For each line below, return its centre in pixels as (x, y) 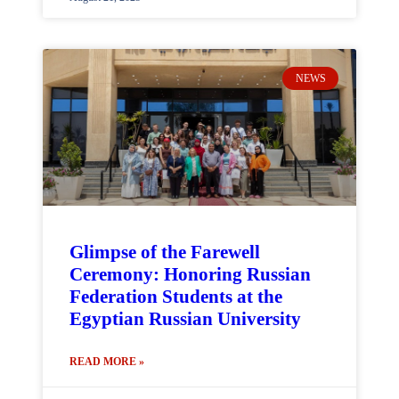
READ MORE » (107, 362)
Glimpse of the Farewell (165, 252)
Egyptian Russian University (185, 319)
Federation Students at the (176, 297)
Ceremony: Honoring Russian (190, 274)
